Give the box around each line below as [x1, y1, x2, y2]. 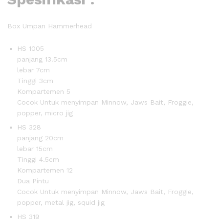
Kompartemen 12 [17, 166, 73, 174]
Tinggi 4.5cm [17, 155, 59, 163]
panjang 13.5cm [17, 55, 67, 63]
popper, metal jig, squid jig [17, 198, 105, 206]
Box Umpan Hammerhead [7, 22, 92, 30]
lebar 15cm [17, 144, 53, 153]
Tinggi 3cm [17, 76, 53, 85]
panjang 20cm [17, 133, 64, 142]
